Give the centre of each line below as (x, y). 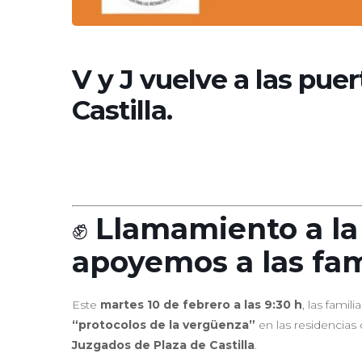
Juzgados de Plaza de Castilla (163, 345)
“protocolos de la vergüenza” (164, 324)
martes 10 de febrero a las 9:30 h (201, 304)
